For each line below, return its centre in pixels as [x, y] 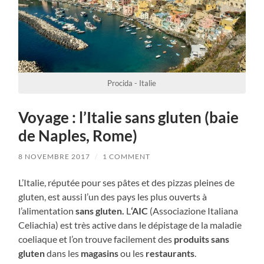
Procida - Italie [132, 83]
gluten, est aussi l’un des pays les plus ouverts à [113, 196]
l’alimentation [47, 210]
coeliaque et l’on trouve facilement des [96, 239]
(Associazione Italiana [193, 210]
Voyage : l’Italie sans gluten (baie [129, 117]
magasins [100, 253]
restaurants [170, 253]
